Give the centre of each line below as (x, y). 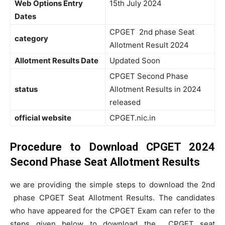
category (32, 38)
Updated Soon (135, 61)
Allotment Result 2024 (149, 45)
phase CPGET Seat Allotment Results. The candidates (113, 198)
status (27, 89)
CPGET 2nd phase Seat (152, 32)
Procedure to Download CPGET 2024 (113, 147)
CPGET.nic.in (133, 118)
